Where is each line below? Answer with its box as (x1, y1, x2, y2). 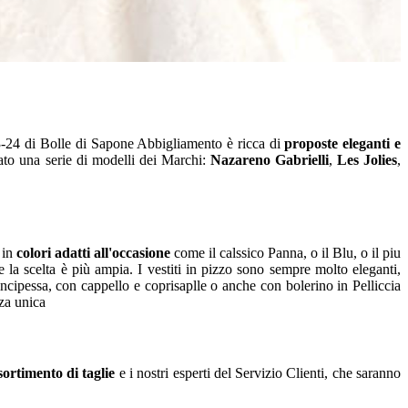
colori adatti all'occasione (15, 245, 170, 261)
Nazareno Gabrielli (209, 151, 329, 168)
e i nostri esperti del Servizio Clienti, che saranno (115, 364, 402, 381)
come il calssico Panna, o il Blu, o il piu (169, 245, 402, 261)
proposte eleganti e (284, 135, 402, 151)
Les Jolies (336, 151, 397, 168)
